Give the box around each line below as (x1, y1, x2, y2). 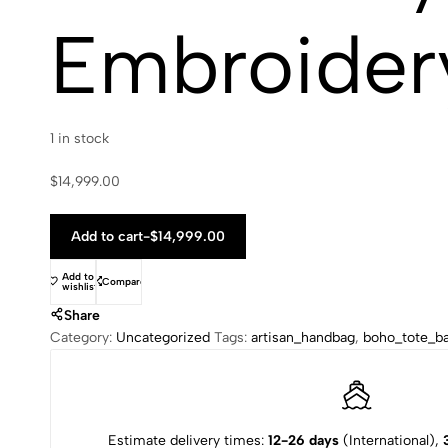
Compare (102, 274, 146, 288)
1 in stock (50, 129, 109, 147)
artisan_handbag (251, 328, 355, 346)
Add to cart (71, 227, 143, 245)
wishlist (62, 279, 98, 293)
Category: (50, 328, 116, 346)
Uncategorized (116, 328, 210, 346)
